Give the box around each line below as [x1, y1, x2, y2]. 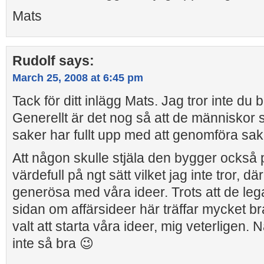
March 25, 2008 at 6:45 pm [12, 72, 143, 84]
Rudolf [12, 53, 55, 68]
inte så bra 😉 [12, 236, 94, 251]
